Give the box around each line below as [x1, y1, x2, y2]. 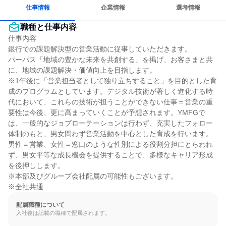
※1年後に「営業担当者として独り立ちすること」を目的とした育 [8, 77, 217, 85]
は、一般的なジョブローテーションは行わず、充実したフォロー [8, 119, 213, 127]
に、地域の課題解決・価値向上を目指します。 [8, 66, 156, 74]
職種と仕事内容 [20, 23, 77, 31]
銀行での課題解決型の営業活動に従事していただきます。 [8, 45, 192, 53]
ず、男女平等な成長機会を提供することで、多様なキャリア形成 [8, 151, 213, 159]
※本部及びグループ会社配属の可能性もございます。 [8, 172, 178, 180]
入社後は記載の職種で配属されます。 [16, 210, 110, 216]
